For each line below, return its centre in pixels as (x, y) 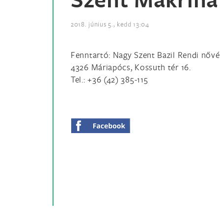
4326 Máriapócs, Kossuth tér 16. (131, 67)
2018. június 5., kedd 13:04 (110, 24)
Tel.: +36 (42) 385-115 (110, 79)
